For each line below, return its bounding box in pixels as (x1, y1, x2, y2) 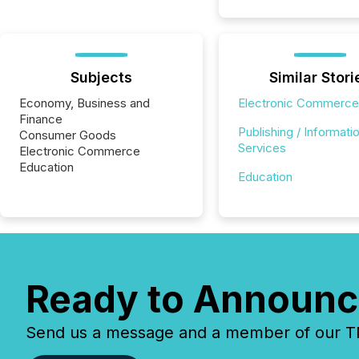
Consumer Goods (19, 127, 116, 143)
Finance (19, 111, 63, 127)
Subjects (70, 69, 132, 86)
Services (237, 140, 286, 155)
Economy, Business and (19, 95, 150, 111)
